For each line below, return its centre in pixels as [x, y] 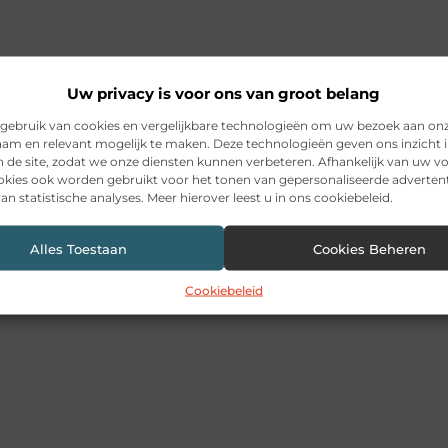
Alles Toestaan [78, 248]
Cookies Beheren [369, 248]
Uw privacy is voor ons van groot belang [224, 93]
